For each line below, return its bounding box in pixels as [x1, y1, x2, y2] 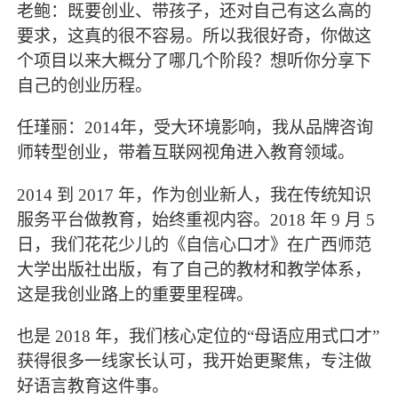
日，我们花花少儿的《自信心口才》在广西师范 [17, 235, 372, 254]
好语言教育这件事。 [17, 376, 170, 395]
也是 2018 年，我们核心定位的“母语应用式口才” [17, 326, 380, 346]
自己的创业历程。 [17, 76, 153, 96]
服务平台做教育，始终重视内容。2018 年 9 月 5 [17, 210, 376, 229]
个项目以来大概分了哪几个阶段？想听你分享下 [17, 52, 372, 71]
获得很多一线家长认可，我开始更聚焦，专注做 [17, 351, 372, 370]
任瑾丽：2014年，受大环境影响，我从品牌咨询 [17, 118, 374, 138]
